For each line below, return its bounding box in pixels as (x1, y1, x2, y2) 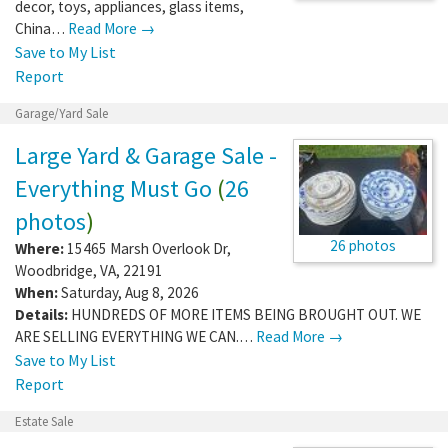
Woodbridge (15, 260, 93, 280)
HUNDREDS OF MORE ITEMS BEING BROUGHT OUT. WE (71, 304, 421, 324)
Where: (15, 238, 64, 258)
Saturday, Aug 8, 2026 (58, 282, 199, 302)
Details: (15, 304, 68, 324)
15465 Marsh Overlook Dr (67, 238, 227, 258)
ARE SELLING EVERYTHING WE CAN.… (15, 326, 256, 346)
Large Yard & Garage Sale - (15, 139, 277, 171)
